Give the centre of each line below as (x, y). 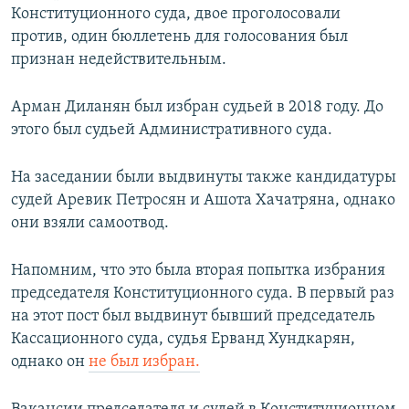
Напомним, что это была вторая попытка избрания (198, 271)
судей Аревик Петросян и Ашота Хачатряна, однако (203, 201)
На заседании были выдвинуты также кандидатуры (204, 178)
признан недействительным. (119, 60)
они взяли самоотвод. (90, 224)
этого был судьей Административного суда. (172, 131)
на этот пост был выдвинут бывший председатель (193, 317)
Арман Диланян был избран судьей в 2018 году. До (197, 108)
